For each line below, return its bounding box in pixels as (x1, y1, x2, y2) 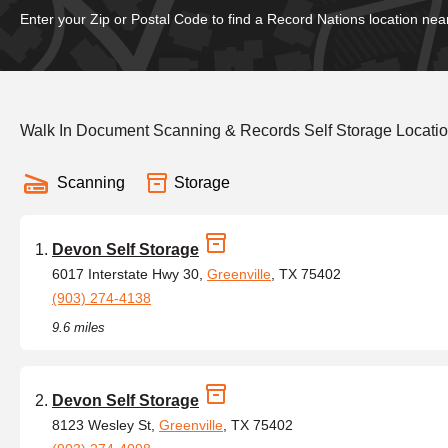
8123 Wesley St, (52, 417, 159, 433)
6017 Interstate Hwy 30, (52, 266, 207, 282)
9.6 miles (52, 320, 105, 335)
